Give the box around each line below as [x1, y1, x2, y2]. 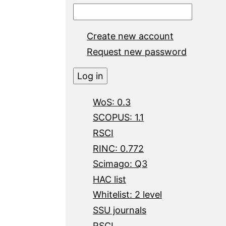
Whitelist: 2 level [93, 189, 162, 200]
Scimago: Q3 [93, 158, 147, 169]
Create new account [87, 30, 174, 41]
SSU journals [93, 204, 146, 215]
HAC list [93, 174, 126, 185]
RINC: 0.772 [93, 143, 144, 154]
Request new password [87, 46, 187, 58]
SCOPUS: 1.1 [93, 112, 144, 123]
